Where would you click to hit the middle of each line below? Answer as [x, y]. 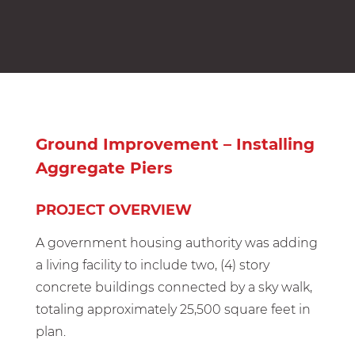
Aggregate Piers [104, 168]
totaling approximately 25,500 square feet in [173, 309]
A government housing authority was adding [176, 242]
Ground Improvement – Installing [175, 144]
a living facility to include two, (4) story [152, 265]
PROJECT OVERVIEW [113, 210]
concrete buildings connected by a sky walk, [174, 287]
